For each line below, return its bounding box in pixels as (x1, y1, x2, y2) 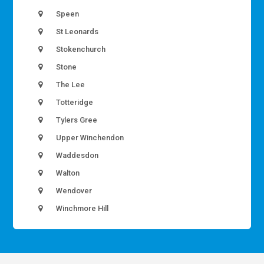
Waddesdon (54, 151, 99, 160)
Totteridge (54, 98, 94, 107)
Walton (54, 169, 80, 178)
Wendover (54, 186, 93, 196)
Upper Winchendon (54, 133, 124, 143)
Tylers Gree (54, 115, 98, 125)
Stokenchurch (54, 45, 106, 54)
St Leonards (54, 27, 99, 37)
